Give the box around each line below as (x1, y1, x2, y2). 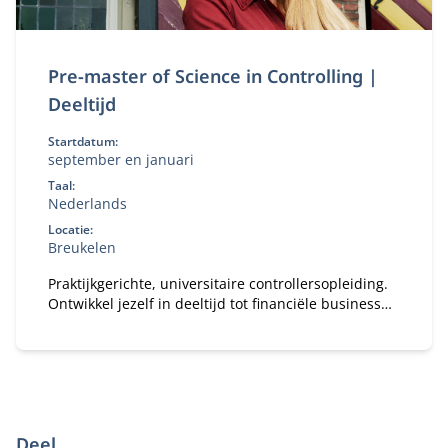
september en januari (48, 150, 194, 169)
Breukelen (48, 238, 116, 257)
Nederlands (48, 194, 127, 213)
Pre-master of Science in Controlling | (48, 64, 378, 88)
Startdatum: (48, 133, 118, 150)
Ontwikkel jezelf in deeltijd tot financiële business (48, 294, 381, 313)
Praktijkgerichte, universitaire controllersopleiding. (48, 274, 388, 293)
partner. (48, 314, 103, 333)
